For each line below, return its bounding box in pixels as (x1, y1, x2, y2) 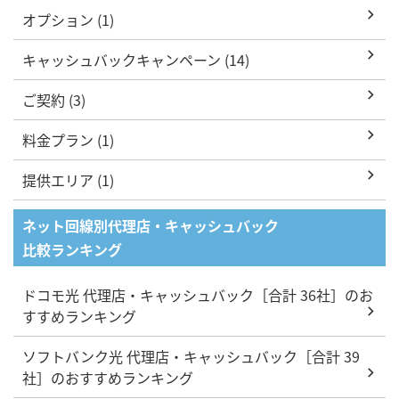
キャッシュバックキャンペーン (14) (22, 48, 249, 70)
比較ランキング (22, 238, 122, 260)
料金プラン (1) (22, 128, 114, 151)
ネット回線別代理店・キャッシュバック (22, 214, 279, 236)
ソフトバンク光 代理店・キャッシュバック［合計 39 (22, 345, 360, 367)
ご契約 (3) (22, 88, 85, 110)
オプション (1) (22, 8, 114, 30)
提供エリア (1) (22, 168, 114, 191)
